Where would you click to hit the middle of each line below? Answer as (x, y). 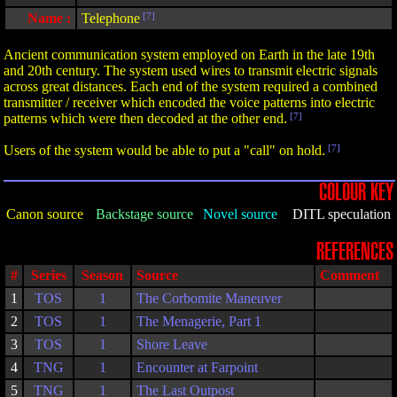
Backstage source (144, 214)
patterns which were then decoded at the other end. (145, 118)
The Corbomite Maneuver (209, 298)
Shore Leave (172, 344)
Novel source (240, 214)
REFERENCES (355, 252)
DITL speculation (342, 214)
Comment (350, 275)
